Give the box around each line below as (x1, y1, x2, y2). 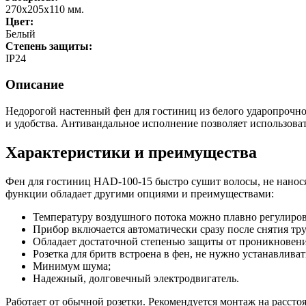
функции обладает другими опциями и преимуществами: (5, 187, 274, 199)
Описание (5, 77, 64, 92)
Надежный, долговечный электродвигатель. (33, 272, 239, 284)
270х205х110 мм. (5, 3, 84, 15)
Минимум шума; (33, 260, 111, 272)
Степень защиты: (5, 40, 95, 52)
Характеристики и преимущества (5, 143, 257, 161)
